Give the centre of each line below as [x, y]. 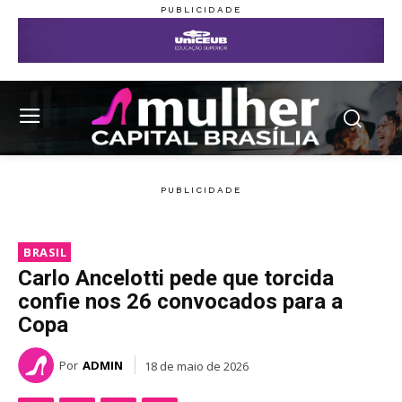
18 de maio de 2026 [197, 366]
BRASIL [45, 253]
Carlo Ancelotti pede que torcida [176, 279]
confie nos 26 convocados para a [180, 302]
